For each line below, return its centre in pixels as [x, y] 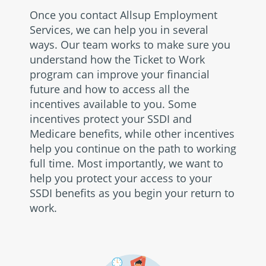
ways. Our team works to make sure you [130, 45]
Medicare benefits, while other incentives [132, 134]
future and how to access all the [110, 89]
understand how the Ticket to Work [117, 59]
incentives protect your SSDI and [111, 119]
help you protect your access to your [121, 178]
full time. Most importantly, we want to [126, 163]
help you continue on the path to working [133, 148]
